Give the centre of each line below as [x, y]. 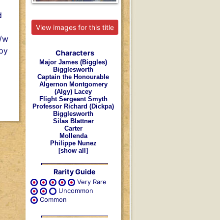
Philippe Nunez [73, 143]
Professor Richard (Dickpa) [73, 106]
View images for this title [75, 27]
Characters [75, 53]
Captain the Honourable [73, 77]
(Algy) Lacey [73, 91]
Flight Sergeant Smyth [73, 99]
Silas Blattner [73, 121]
